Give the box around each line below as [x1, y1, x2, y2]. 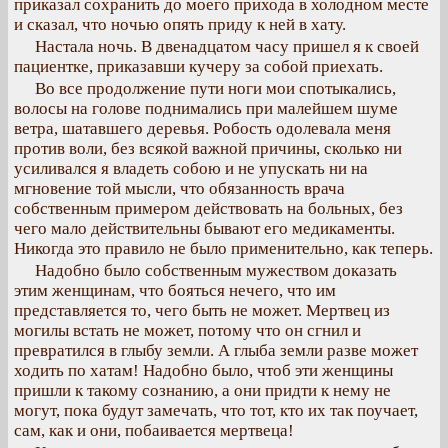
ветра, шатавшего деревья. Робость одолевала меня [14, 119, 391, 138]
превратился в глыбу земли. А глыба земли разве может [14, 341, 418, 360]
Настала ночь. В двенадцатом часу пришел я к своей [35, 37, 419, 56]
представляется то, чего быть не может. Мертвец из [14, 301, 390, 320]
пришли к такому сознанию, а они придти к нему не [14, 381, 391, 400]
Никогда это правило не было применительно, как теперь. [14, 239, 433, 258]
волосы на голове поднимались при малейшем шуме [14, 99, 398, 118]
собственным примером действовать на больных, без [14, 199, 403, 218]
